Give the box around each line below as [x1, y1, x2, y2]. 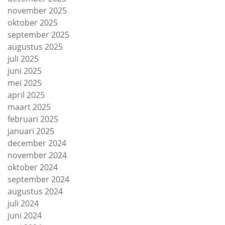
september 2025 [8, 29, 69, 40]
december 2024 [8, 138, 66, 149]
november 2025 [8, 5, 67, 16]
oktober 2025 [8, 17, 58, 28]
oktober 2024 [8, 162, 58, 173]
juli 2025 [8, 53, 39, 64]
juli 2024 [8, 198, 39, 209]
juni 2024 [8, 210, 42, 221]
